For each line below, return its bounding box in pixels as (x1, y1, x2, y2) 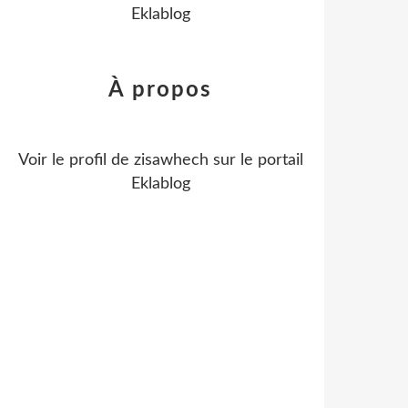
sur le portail (208, 152, 303, 168)
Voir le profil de (17, 152, 134, 168)
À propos (108, 79, 212, 101)
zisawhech (133, 152, 209, 168)
